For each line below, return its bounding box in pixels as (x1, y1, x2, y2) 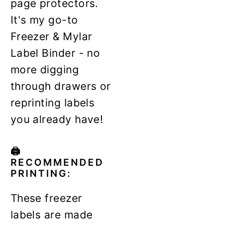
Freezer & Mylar (10, 30, 92, 43)
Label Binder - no (10, 46, 100, 59)
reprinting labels (10, 96, 95, 109)
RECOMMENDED (10, 156, 104, 168)
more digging (10, 63, 79, 76)
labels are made (10, 208, 93, 221)
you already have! (10, 113, 103, 126)
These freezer (10, 191, 82, 204)
